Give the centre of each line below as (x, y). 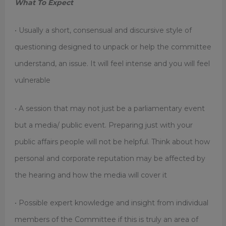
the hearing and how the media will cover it (91, 175)
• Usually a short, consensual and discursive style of (103, 31)
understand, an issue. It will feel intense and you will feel (112, 64)
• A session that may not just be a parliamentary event (109, 108)
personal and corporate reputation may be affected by (110, 158)
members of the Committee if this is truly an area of (106, 219)
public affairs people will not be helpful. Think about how (112, 142)
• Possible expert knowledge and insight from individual (111, 203)
